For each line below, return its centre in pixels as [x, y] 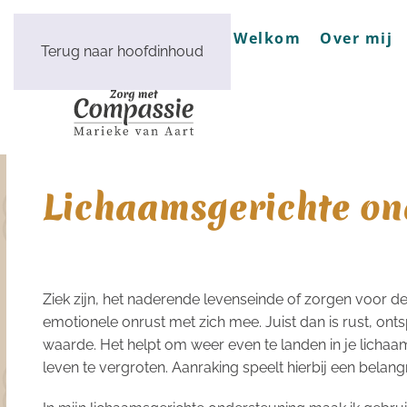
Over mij [356, 38]
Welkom [267, 38]
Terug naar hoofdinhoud [122, 51]
